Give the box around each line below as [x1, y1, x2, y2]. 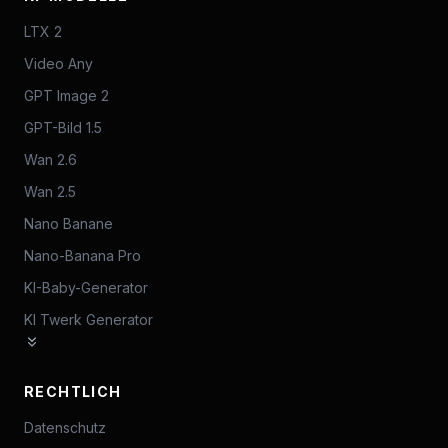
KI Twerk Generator [24, 311, 153, 328]
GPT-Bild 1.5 [24, 119, 102, 136]
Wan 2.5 [24, 183, 76, 200]
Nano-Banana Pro [24, 247, 141, 264]
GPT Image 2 [24, 87, 109, 104]
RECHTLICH [24, 383, 122, 400]
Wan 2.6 [24, 151, 77, 168]
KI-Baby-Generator [24, 279, 148, 296]
